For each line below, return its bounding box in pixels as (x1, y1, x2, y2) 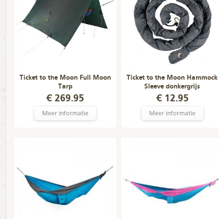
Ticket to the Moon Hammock (127, 74, 218, 81)
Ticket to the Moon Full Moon (19, 74, 111, 81)
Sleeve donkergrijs (144, 83, 200, 90)
